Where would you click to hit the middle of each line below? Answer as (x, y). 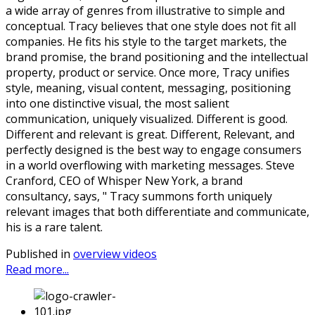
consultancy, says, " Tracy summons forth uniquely (139, 196)
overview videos (115, 253)
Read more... (37, 269)
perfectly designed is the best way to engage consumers (154, 149)
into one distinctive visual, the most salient (117, 103)
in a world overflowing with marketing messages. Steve (150, 165)
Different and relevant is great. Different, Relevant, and (150, 134)
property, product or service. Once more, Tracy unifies (148, 72)
